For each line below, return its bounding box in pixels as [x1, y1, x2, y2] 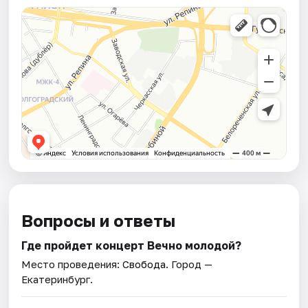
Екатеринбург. [21, 273, 93, 286]
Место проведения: [21, 258, 123, 271]
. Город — [166, 258, 213, 271]
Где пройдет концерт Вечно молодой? [21, 239, 242, 253]
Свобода [122, 258, 166, 271]
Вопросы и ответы [21, 210, 176, 231]
